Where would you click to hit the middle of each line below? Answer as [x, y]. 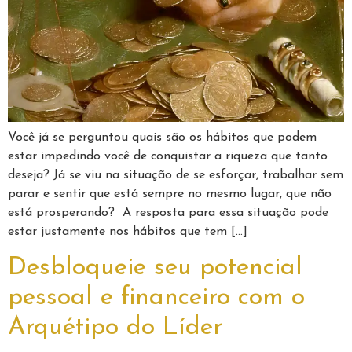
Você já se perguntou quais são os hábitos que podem [162, 138]
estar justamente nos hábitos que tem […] [128, 232]
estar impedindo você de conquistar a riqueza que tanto [168, 157]
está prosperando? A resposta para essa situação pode [168, 213]
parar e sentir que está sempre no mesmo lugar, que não [170, 194]
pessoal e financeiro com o [156, 297]
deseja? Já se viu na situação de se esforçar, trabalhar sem [176, 176]
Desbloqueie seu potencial [155, 268]
